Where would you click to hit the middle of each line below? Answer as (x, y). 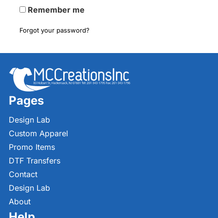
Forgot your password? (54, 30)
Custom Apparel (38, 133)
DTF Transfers (35, 161)
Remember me (56, 10)
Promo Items (32, 147)
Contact (23, 174)
